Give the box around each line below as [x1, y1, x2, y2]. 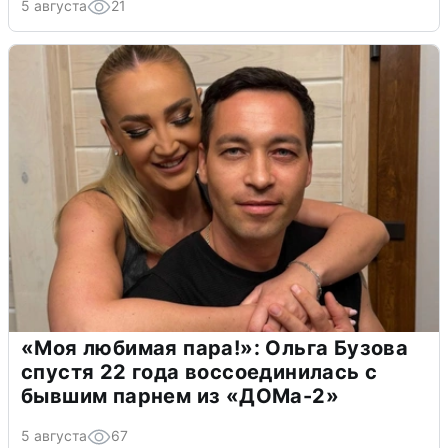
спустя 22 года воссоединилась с [21, 360, 378, 385]
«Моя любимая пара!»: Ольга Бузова [21, 336, 409, 361]
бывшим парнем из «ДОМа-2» [21, 384, 339, 409]
